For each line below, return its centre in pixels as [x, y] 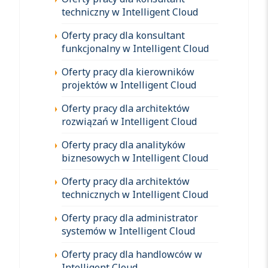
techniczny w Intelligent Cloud [130, 12]
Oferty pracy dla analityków [124, 144]
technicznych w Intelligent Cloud [135, 194]
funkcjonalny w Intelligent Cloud [135, 48]
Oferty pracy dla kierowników [128, 71]
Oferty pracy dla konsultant [123, 35]
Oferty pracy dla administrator [130, 217]
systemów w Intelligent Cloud [128, 231]
